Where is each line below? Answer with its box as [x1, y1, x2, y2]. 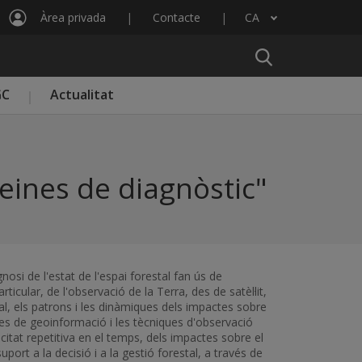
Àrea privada [40, 10, 106, 25]
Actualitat [50, 86, 114, 103]
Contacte [153, 10, 200, 25]
